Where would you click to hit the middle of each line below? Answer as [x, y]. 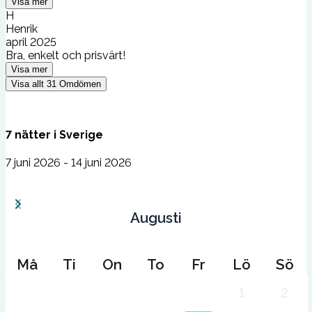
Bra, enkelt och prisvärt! [65, 55]
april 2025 [31, 42]
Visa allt [28, 84]
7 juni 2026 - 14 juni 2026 [69, 163]
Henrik [22, 29]
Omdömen [80, 84]
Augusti [156, 218]
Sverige [81, 134]
